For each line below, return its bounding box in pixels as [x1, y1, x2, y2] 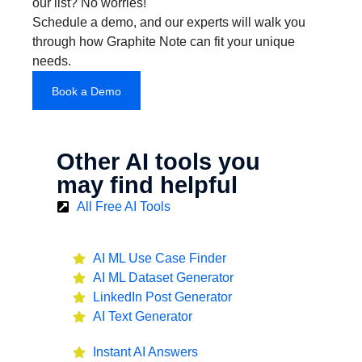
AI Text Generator [93, 309, 192, 323]
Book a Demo [52, 85, 121, 98]
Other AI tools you [57, 149, 260, 175]
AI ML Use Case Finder [93, 251, 226, 265]
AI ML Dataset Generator [93, 271, 234, 284]
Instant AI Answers [93, 345, 198, 359]
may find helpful [57, 172, 238, 198]
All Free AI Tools [77, 200, 170, 213]
